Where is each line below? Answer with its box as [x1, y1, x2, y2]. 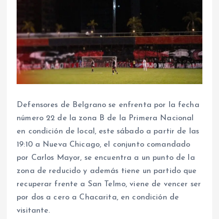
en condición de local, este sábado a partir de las [17, 127, 199, 135]
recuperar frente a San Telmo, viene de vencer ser [17, 180, 201, 188]
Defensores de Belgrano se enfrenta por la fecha [17, 101, 199, 109]
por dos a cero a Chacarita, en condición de [17, 193, 179, 201]
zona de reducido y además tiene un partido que [17, 167, 197, 175]
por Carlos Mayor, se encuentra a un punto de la [17, 153, 195, 162]
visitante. [17, 206, 50, 215]
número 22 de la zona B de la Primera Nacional [17, 114, 194, 122]
